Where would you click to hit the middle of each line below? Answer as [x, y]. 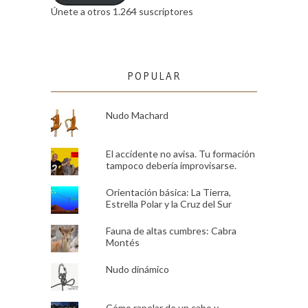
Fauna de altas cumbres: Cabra [171, 230]
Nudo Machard [137, 115]
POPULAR [154, 76]
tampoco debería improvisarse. [171, 165]
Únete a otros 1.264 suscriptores [122, 11]
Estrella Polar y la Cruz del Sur [168, 203]
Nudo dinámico [137, 269]
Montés [122, 242]
